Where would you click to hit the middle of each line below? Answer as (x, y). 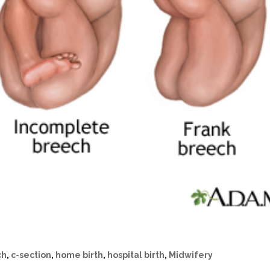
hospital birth (136, 255)
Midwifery (191, 255)
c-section (31, 255)
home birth (80, 255)
